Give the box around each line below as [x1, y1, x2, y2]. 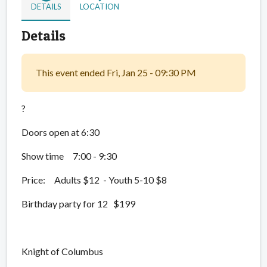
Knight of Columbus [21, 245, 105, 257]
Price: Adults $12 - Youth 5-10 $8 [21, 173, 167, 185]
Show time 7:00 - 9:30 [21, 150, 117, 162]
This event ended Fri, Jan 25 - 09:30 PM [36, 66, 196, 78]
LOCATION [80, 1, 119, 11]
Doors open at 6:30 [21, 126, 100, 138]
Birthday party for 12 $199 [21, 197, 135, 209]
